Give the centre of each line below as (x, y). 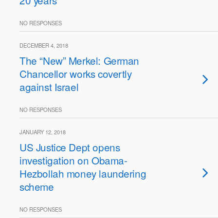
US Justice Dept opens (70, 147)
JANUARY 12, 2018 (43, 132)
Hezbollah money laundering (83, 173)
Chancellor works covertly (76, 73)
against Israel (49, 87)
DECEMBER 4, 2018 (44, 45)
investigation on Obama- (73, 160)
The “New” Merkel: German (80, 60)
